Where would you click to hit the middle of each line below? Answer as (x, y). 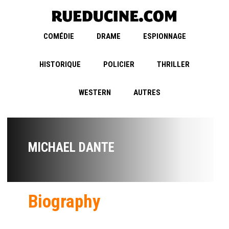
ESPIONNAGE (164, 37)
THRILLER (173, 65)
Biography (64, 202)
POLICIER (119, 65)
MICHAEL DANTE (71, 148)
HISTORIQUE (60, 65)
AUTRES (147, 93)
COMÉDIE (59, 37)
